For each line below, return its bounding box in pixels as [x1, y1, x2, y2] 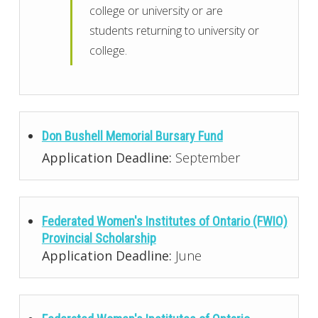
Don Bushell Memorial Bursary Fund [41, 128, 223, 144]
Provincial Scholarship [41, 231, 156, 246]
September [171, 149, 240, 167]
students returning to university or [89, 22, 260, 38]
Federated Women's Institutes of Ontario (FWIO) [41, 214, 287, 229]
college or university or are [89, 2, 224, 18]
